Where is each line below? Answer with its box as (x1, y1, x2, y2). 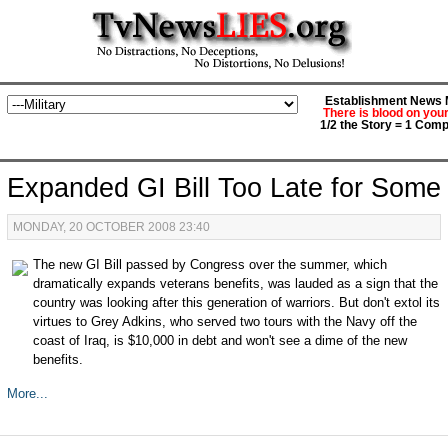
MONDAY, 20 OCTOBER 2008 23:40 (12, 220, 210, 234)
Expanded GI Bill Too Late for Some (6, 173, 441, 203)
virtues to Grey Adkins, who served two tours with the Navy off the (32, 314, 417, 329)
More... (6, 386, 48, 401)
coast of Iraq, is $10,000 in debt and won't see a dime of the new (32, 333, 407, 348)
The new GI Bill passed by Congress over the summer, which (32, 257, 387, 272)
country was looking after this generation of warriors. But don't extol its (32, 295, 440, 310)
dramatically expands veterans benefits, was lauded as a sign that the (32, 276, 438, 291)
